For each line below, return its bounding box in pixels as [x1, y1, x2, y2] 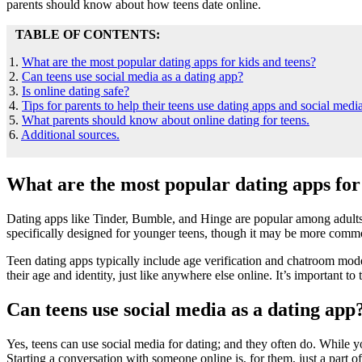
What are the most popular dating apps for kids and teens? [22, 54, 316, 69]
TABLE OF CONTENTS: [9, 27, 160, 41]
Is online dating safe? [22, 83, 129, 98]
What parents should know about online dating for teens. [22, 112, 309, 127]
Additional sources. [21, 127, 120, 141]
